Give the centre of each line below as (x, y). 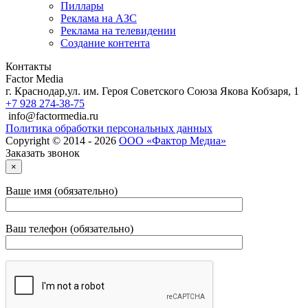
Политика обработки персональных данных (109, 128)
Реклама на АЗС (99, 18)
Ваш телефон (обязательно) (69, 228)
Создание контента (105, 43)
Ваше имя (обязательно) (62, 190)
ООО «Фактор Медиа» (173, 140)
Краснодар (40, 91)
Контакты (29, 66)
